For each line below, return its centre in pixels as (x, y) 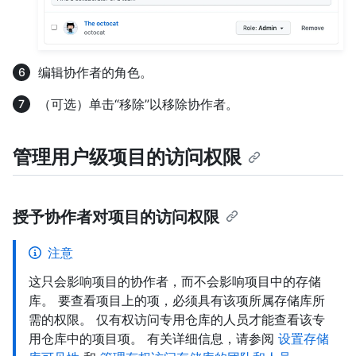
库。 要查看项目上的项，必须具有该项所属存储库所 (177, 300)
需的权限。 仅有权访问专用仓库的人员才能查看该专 (177, 319)
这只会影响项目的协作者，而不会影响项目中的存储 (175, 281)
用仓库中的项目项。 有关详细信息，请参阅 (153, 338)
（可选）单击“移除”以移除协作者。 (138, 104)
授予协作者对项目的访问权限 (116, 217)
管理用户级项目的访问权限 (127, 157)
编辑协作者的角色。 (95, 72)
